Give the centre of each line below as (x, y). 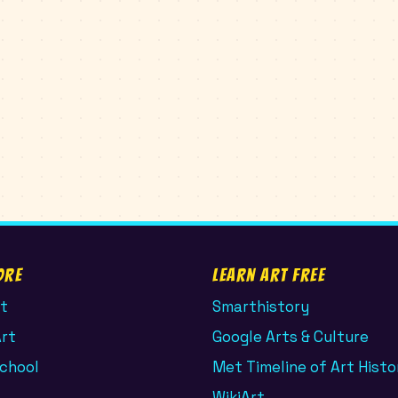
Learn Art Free (269, 275)
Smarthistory (261, 306)
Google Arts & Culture (291, 336)
